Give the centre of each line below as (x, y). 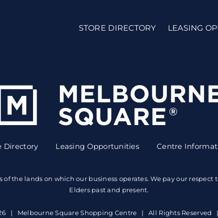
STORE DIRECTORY (117, 28)
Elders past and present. (109, 190)
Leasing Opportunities (98, 146)
